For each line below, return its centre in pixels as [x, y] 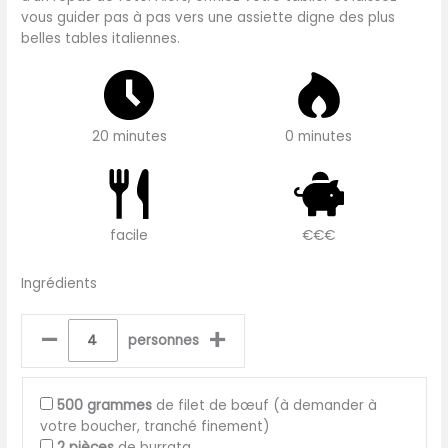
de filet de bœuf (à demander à [264, 405]
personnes [163, 341]
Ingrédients [59, 283]
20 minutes [129, 137]
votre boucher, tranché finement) [154, 426]
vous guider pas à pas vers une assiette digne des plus [208, 17]
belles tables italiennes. [101, 38]
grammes [119, 405]
